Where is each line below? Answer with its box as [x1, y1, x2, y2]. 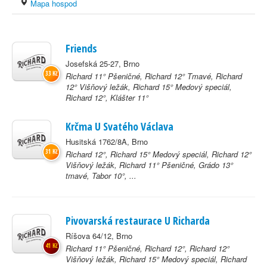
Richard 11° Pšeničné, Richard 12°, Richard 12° [66, 243, 229, 254]
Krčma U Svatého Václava [66, 119, 173, 133]
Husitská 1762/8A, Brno [66, 136, 148, 147]
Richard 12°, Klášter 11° [66, 92, 148, 103]
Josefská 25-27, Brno [66, 58, 139, 69]
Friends [66, 41, 97, 55]
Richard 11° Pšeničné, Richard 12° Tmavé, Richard [66, 70, 242, 82]
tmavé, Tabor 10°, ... [66, 170, 136, 181]
